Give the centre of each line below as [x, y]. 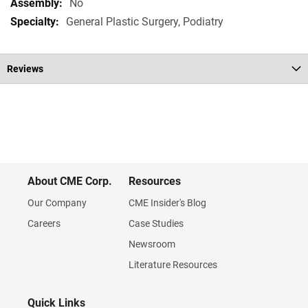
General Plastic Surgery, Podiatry [145, 22]
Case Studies [156, 223]
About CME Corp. [70, 181]
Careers [44, 223]
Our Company [57, 203]
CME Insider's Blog [167, 203]
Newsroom [152, 244]
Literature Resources [173, 265]
